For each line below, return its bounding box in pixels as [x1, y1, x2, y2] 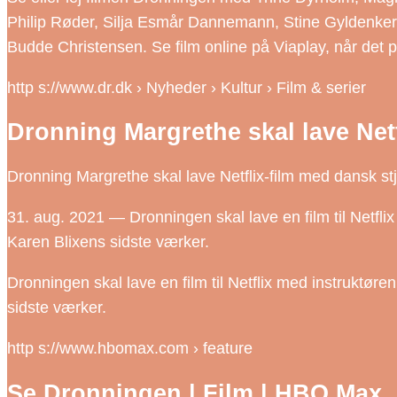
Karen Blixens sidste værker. [7, 233, 209, 252]
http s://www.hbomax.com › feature [7, 339, 253, 358]
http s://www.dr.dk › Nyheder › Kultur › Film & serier [7, 78, 366, 97]
